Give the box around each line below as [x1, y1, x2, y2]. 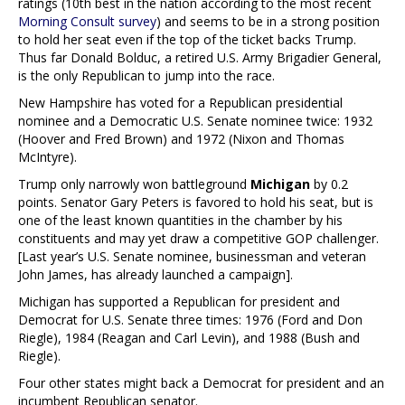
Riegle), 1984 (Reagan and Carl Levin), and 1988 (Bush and [18, 328, 360, 346]
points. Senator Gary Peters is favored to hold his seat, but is [18, 193, 373, 211]
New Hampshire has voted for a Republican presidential [18, 93, 343, 111]
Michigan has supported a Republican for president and [18, 292, 340, 310]
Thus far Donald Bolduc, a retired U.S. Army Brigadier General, [18, 48, 381, 66]
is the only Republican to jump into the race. [18, 66, 275, 84]
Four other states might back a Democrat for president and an [18, 373, 384, 391]
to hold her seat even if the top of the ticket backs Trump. [18, 30, 356, 48]
